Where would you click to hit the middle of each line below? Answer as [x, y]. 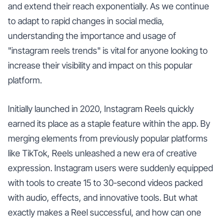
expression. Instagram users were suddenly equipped [110, 168]
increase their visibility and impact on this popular [100, 65]
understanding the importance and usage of [92, 36]
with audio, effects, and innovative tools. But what [103, 197]
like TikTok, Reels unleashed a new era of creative [102, 153]
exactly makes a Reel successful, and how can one [105, 212]
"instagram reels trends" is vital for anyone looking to [108, 50]
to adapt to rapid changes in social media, [86, 21]
